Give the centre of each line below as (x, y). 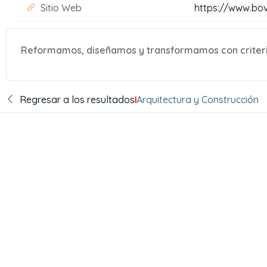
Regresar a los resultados (77, 100)
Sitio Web (61, 8)
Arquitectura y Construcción (197, 100)
